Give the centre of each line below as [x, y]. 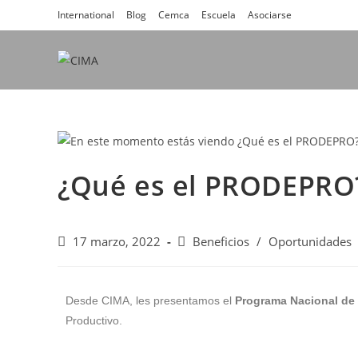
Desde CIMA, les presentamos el [150, 300]
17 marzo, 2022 [117, 241]
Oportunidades [310, 241]
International [86, 15]
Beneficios [221, 241]
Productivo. [94, 320]
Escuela [219, 15]
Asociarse [270, 15]
